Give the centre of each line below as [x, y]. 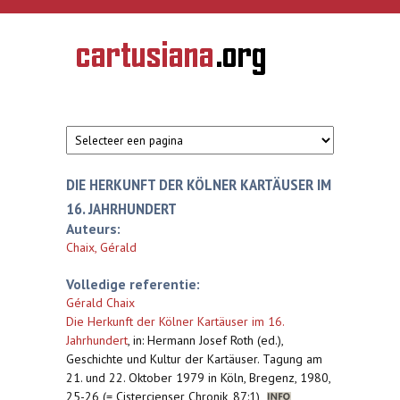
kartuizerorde [107, 83]
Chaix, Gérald [101, 247]
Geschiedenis [107, 58]
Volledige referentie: [133, 284]
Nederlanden [107, 108]
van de [92, 71]
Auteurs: [93, 229]
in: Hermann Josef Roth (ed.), [208, 340]
